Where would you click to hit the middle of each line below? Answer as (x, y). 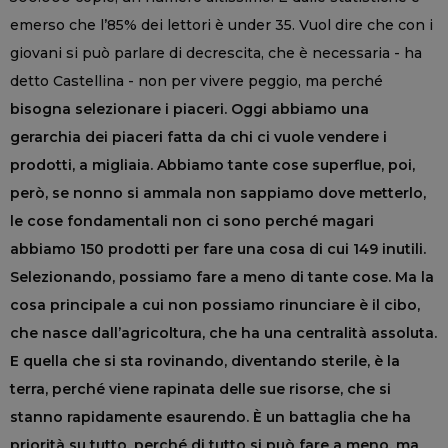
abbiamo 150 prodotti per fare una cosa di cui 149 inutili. (218, 249)
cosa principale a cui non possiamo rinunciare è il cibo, (215, 305)
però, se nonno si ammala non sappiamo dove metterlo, (218, 193)
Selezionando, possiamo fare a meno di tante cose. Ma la (222, 277)
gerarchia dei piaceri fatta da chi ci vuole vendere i (198, 137)
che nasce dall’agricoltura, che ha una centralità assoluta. (223, 333)
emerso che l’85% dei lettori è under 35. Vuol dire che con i (221, 25)
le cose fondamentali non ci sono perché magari (192, 221)
